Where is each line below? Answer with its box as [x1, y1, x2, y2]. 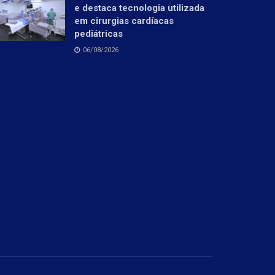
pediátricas [74, 28, 123, 39]
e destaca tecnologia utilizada [74, 2, 204, 14]
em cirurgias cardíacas [74, 15, 174, 26]
